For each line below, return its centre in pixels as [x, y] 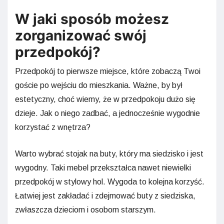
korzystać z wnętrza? [53, 127]
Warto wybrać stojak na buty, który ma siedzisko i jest [109, 153]
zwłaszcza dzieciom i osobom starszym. [85, 209]
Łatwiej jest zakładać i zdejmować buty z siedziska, [105, 195]
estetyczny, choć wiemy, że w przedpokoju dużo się [105, 99]
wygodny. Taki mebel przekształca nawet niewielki [103, 167]
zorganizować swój [81, 35]
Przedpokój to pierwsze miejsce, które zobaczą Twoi [108, 71]
